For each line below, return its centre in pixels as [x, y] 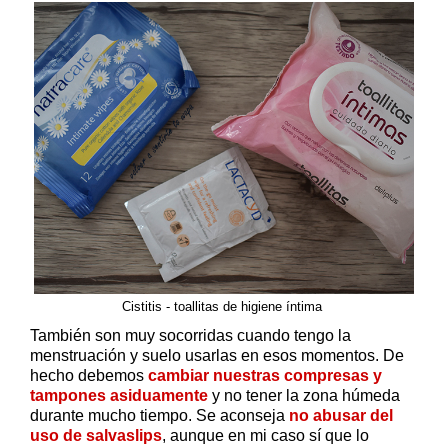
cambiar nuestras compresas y [265, 376]
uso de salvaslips [96, 436]
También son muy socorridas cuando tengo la [190, 336]
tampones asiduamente [119, 396]
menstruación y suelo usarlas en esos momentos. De [217, 356]
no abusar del [341, 416]
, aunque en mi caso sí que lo [265, 436]
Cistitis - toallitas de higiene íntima [224, 306]
